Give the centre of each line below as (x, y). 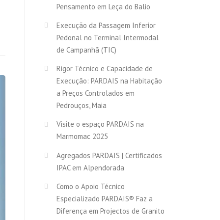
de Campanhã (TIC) (86, 50)
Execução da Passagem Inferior (106, 25)
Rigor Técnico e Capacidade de (105, 69)
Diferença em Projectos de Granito (110, 211)
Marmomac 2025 (82, 137)
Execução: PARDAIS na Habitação (109, 81)
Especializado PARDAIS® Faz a (105, 199)
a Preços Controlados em (96, 93)
